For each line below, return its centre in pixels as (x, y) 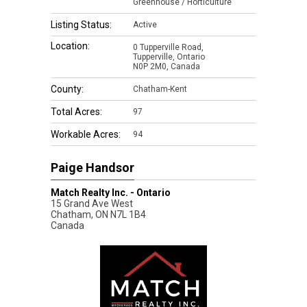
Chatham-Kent (160, 89)
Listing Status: (81, 25)
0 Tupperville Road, (168, 47)
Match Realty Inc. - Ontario (111, 193)
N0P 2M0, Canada (167, 66)
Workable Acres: (86, 134)
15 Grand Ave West (92, 204)
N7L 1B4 (128, 214)
